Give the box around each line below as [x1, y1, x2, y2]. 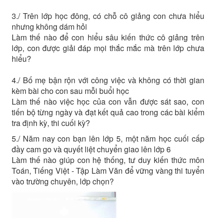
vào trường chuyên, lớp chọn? [11, 175, 114, 187]
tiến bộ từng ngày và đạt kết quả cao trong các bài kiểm [11, 106, 204, 118]
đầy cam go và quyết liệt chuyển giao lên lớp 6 [11, 143, 171, 155]
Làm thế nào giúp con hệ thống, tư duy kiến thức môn [11, 154, 204, 165]
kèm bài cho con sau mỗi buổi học [11, 85, 129, 96]
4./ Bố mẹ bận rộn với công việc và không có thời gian [11, 74, 204, 86]
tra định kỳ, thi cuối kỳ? [11, 117, 90, 128]
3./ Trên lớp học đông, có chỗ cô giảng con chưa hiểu [11, 10, 204, 21]
